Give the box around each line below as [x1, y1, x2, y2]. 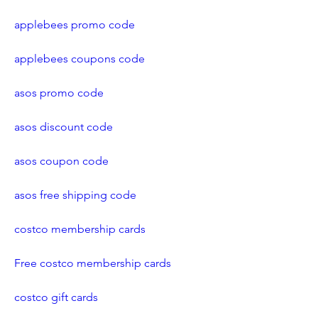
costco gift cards [14, 290, 98, 304]
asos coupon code [14, 154, 109, 168]
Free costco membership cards [14, 256, 171, 270]
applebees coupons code [14, 52, 145, 65]
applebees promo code [14, 18, 135, 31]
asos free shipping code [14, 188, 136, 202]
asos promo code [14, 86, 104, 99]
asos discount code [14, 120, 113, 133]
